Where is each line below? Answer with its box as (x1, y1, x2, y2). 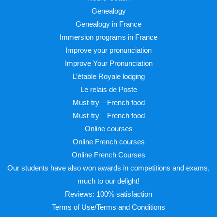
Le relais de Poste (80, 86, 137, 93)
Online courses (84, 125, 133, 133)
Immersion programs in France (60, 33, 157, 41)
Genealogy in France (76, 20, 141, 28)
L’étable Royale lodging (72, 73, 145, 80)
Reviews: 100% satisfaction (65, 190, 152, 198)
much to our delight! (77, 177, 139, 185)
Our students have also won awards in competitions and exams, (7, 164, 210, 172)
